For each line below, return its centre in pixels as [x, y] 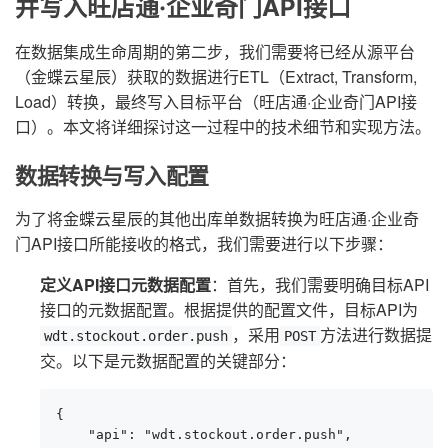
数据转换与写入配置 [112, 175]
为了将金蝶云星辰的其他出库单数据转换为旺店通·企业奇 [217, 218]
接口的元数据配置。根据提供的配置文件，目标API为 [229, 309]
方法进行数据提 [376, 334]
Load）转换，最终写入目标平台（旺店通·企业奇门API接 [216, 101]
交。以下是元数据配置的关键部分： [168, 360]
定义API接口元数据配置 [125, 284]
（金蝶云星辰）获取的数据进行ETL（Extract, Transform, [216, 76]
